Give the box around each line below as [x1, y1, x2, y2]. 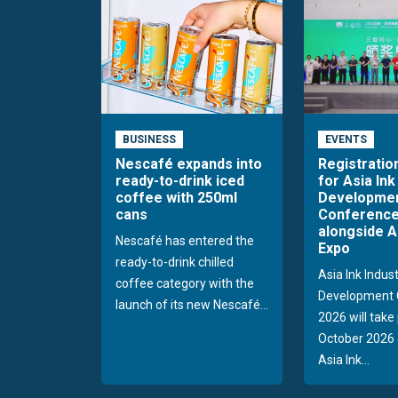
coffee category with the [115, 276, 254, 291]
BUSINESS [122, 132, 176, 146]
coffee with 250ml [115, 189, 237, 207]
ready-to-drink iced [115, 172, 244, 190]
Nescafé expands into [115, 155, 262, 173]
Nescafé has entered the [115, 234, 254, 249]
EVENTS [324, 132, 367, 146]
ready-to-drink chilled [115, 255, 234, 270]
